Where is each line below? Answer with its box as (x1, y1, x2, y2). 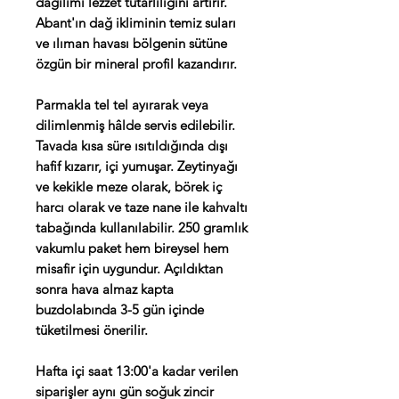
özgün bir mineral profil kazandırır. (36, 55, 237, 73)
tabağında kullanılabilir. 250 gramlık (36, 219, 248, 237)
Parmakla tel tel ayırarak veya (36, 96, 208, 114)
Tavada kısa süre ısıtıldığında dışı (36, 137, 228, 155)
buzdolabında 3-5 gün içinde (36, 301, 204, 319)
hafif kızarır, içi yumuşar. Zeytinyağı (36, 158, 238, 175)
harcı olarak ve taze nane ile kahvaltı (36, 199, 248, 216)
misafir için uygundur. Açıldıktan (36, 260, 223, 278)
